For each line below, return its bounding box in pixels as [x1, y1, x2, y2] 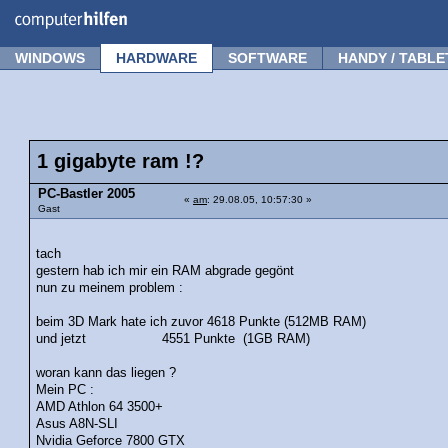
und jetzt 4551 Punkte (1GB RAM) [36, 331, 311, 346]
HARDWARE [116, 50, 197, 66]
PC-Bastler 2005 [38, 187, 135, 201]
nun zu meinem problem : [36, 280, 184, 295]
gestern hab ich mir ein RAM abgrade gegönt [36, 263, 295, 278]
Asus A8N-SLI [36, 416, 119, 431]
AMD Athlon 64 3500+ [36, 399, 164, 414]
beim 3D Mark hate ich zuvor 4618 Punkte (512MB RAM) [36, 314, 367, 329]
